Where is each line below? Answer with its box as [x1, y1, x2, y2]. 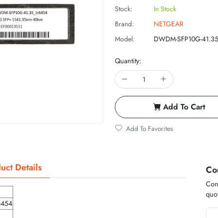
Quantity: [115, 55, 141, 66]
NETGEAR [154, 18, 183, 29]
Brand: [115, 18, 134, 29]
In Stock [154, 3, 176, 14]
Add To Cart [163, 101, 205, 112]
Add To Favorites [126, 123, 173, 133]
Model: [115, 34, 135, 44]
